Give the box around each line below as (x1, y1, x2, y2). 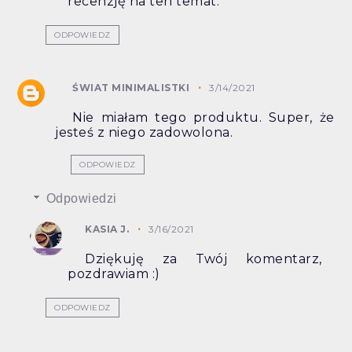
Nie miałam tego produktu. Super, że (72, 110, 335, 126)
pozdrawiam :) (68, 266, 160, 282)
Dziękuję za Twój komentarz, (85, 251, 322, 267)
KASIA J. (85, 223, 130, 236)
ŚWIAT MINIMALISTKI (72, 82, 190, 94)
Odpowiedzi (46, 192, 117, 206)
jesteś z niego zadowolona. (55, 125, 233, 141)
